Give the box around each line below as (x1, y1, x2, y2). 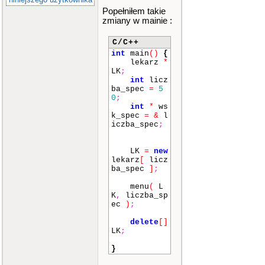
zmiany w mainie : (102, 16, 172, 25)
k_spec (111, 111, 144, 120)
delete (130, 218, 159, 227)
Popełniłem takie (102, 7, 166, 16)
